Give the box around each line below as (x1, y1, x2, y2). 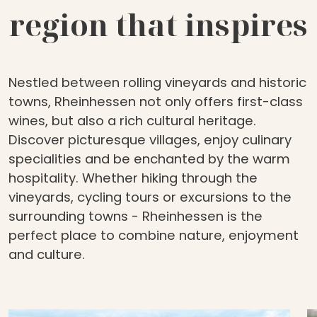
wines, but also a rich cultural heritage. (8, 112, 256, 130)
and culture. (8, 246, 85, 264)
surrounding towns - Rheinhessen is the (8, 207, 263, 226)
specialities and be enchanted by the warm (8, 150, 290, 168)
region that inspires (9, 4, 308, 45)
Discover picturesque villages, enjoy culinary (8, 131, 292, 149)
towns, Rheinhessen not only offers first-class (8, 93, 303, 111)
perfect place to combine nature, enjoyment (8, 226, 299, 245)
